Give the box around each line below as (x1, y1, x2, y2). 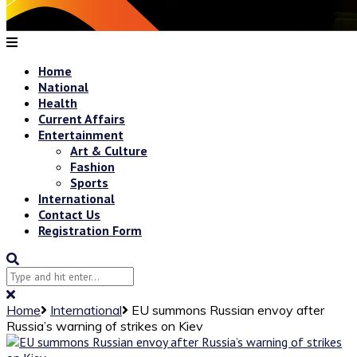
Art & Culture (70, 142, 147, 159)
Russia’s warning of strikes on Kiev (6, 317, 203, 334)
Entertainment (38, 126, 124, 143)
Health (38, 94, 77, 111)
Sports (70, 174, 108, 190)
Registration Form (38, 222, 142, 238)
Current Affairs (38, 110, 125, 127)
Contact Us (38, 206, 100, 222)
